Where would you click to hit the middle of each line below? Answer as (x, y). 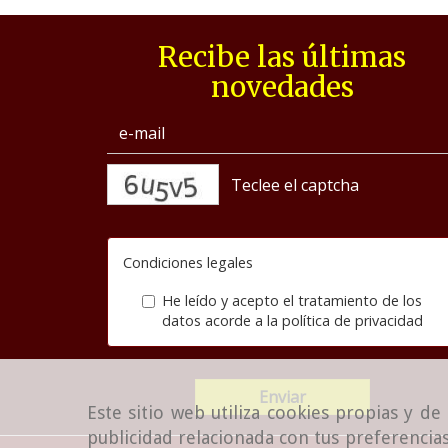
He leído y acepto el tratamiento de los (292, 301)
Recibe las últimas (282, 57)
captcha (363, 173)
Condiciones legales (188, 263)
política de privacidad (352, 321)
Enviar (282, 397)
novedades (282, 87)
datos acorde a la (221, 321)
